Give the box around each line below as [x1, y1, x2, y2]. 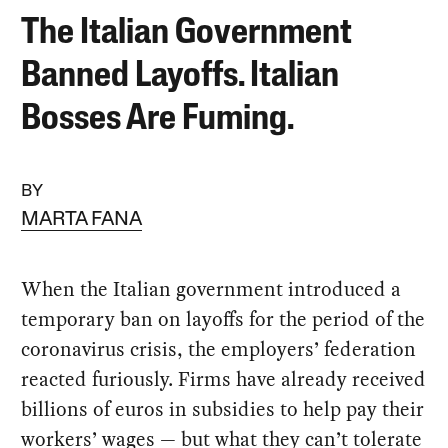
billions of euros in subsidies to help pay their [21, 394, 425, 423]
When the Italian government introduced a [21, 274, 402, 303]
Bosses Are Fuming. [21, 101, 295, 138]
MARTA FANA [21, 209, 143, 230]
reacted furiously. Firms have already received [21, 364, 427, 393]
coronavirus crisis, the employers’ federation [21, 334, 417, 363]
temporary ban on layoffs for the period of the [21, 304, 426, 333]
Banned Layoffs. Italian [21, 58, 340, 95]
